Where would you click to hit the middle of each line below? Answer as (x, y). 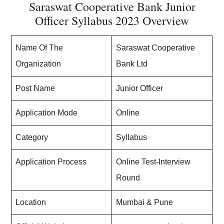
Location (31, 202)
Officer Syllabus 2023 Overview (112, 20)
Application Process (51, 162)
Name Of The (39, 48)
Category (32, 137)
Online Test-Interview (153, 162)
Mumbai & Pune (145, 202)
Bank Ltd (132, 64)
